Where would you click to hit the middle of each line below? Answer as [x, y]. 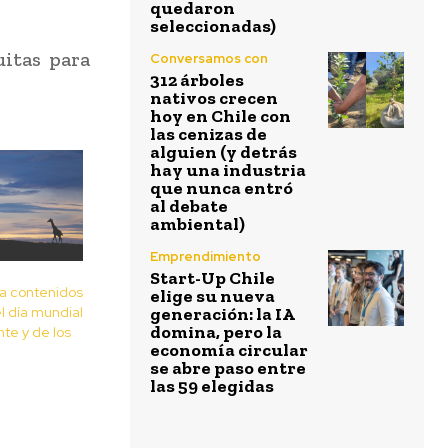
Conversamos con [209, 59]
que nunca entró [221, 188]
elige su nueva [212, 296]
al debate [189, 206]
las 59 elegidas [212, 386]
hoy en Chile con [220, 116]
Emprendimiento [205, 257]
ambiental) [197, 224]
